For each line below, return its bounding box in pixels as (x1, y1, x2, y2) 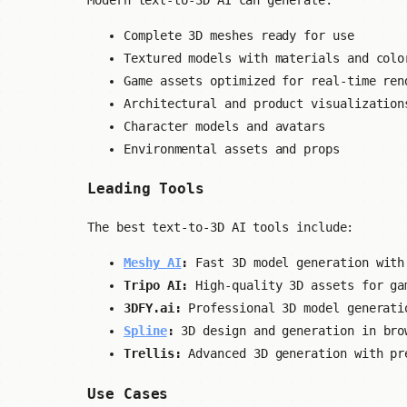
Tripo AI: (124, 278, 189, 293)
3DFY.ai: (124, 301, 182, 316)
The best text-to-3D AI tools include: (87, 220, 354, 235)
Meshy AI (124, 255, 182, 271)
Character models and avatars (124, 118, 326, 134)
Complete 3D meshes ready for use (124, 27, 354, 43)
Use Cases (87, 384, 169, 402)
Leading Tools (87, 179, 205, 197)
